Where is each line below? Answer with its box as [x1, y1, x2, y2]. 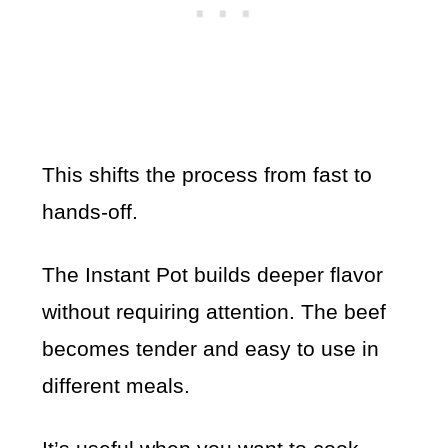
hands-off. [42, 199, 139, 223]
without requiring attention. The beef [42, 299, 387, 323]
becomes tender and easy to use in [42, 336, 380, 360]
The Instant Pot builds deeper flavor [42, 262, 384, 286]
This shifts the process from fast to [42, 162, 373, 186]
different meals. [42, 373, 191, 397]
